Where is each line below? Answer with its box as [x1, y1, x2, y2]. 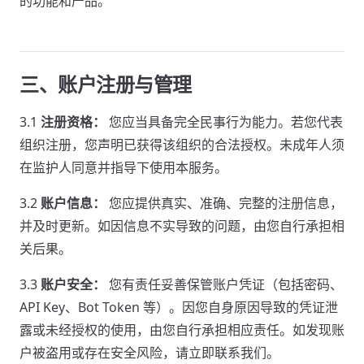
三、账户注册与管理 [19, 71, 192, 97]
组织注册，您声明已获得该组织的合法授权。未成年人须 [19, 136, 344, 154]
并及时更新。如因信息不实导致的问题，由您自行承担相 [19, 217, 344, 235]
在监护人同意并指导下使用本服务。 [19, 158, 227, 176]
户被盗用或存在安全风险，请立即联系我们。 [19, 344, 279, 362]
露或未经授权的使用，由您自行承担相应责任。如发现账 [19, 321, 344, 339]
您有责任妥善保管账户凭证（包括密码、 [106, 275, 343, 293]
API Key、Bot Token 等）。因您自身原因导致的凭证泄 [19, 298, 338, 316]
